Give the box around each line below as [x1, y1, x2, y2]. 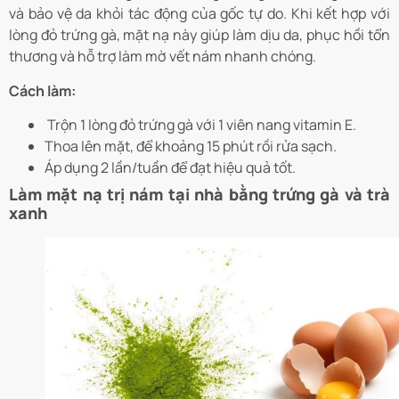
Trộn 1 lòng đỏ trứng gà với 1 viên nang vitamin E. [45, 114, 356, 134]
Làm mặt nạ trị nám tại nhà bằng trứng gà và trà [9, 183, 390, 205]
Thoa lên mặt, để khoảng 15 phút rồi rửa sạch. [45, 135, 337, 156]
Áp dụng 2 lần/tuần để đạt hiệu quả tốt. [45, 157, 296, 177]
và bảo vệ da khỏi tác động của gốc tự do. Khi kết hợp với [9, 4, 390, 24]
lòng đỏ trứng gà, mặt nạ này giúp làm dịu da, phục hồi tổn [9, 25, 390, 45]
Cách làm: [9, 80, 76, 101]
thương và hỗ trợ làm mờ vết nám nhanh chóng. [9, 46, 316, 67]
